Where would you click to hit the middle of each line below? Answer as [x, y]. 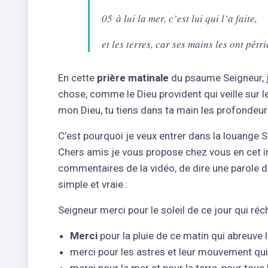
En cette [76, 77]
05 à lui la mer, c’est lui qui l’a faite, [179, 18]
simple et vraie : [93, 184]
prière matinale [132, 77]
